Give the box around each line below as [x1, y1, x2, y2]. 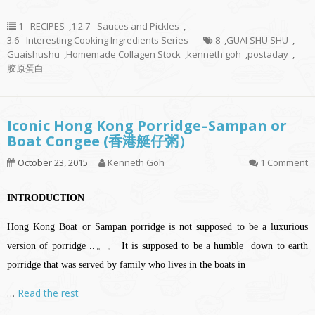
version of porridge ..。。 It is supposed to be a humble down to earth [7, 240, 308, 252]
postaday [247, 48, 288, 61]
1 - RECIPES [18, 20, 65, 33]
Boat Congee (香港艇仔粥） [7, 131, 193, 151]
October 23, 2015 [15, 156, 88, 169]
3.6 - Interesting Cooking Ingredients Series [7, 34, 188, 47]
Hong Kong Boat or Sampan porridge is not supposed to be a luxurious [7, 221, 308, 233]
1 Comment [260, 156, 308, 169]
